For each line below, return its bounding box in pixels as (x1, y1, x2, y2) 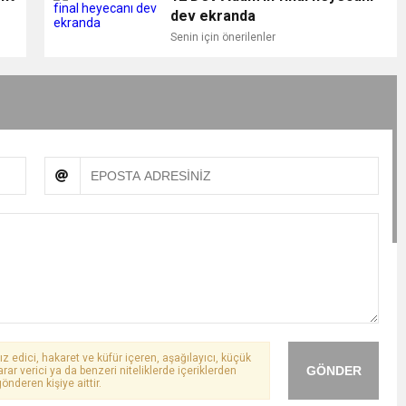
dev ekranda (169, 7, 256, 24)
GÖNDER (305, 363, 362, 378)
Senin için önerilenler (169, 31, 275, 43)
